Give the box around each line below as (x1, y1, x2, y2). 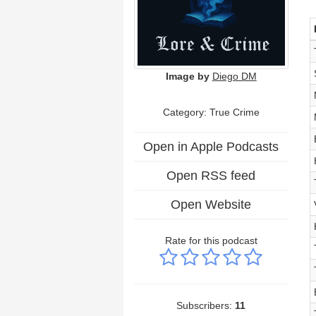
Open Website (171, 197, 252, 212)
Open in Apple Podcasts (143, 139, 279, 154)
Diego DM (212, 70, 257, 82)
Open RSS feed (166, 168, 256, 183)
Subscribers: (176, 299, 236, 311)
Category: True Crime (162, 106, 260, 118)
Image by (165, 70, 209, 82)
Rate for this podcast (164, 234, 257, 246)
